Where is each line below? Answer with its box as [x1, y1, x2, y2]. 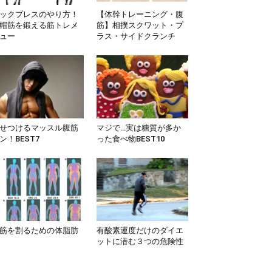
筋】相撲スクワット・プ [96, 20, 183, 30]
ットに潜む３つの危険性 [96, 237, 183, 246]
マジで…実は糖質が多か [96, 123, 181, 132]
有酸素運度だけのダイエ [96, 226, 183, 236]
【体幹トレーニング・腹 [96, 9, 183, 19]
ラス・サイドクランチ [96, 31, 175, 41]
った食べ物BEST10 [96, 134, 165, 143]
